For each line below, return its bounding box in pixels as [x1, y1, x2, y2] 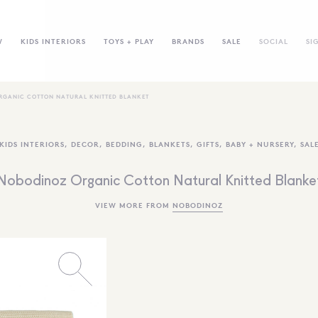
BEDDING [105, 139, 143, 148]
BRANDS [171, 35, 204, 45]
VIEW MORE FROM [95, 200, 172, 209]
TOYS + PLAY [103, 35, 154, 45]
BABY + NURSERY [225, 139, 294, 148]
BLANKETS [148, 139, 190, 148]
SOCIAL [258, 35, 288, 45]
